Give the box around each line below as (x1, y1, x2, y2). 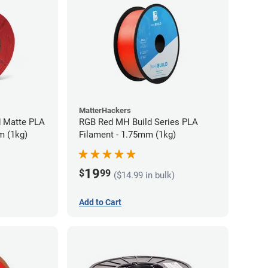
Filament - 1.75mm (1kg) (79, 129, 176, 140)
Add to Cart (79, 197, 121, 207)
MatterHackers (79, 105, 131, 115)
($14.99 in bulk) (114, 170, 175, 181)
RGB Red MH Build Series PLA (79, 116, 198, 127)
